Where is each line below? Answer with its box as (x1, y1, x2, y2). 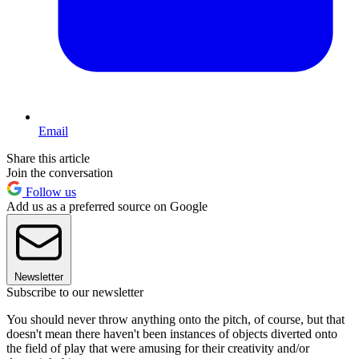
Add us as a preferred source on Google (6, 200, 208, 214)
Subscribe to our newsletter (6, 285, 143, 300)
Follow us (22, 185, 76, 200)
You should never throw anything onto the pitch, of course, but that (6, 313, 345, 327)
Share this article (6, 151, 90, 166)
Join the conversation (6, 166, 113, 180)
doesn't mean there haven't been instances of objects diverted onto (6, 327, 337, 341)
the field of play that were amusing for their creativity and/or (6, 341, 309, 356)
